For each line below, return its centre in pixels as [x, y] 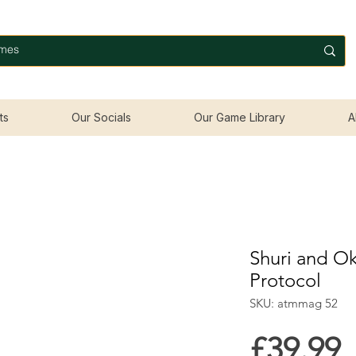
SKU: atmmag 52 [294, 304]
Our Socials [101, 118]
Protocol [285, 281]
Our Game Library [239, 118]
